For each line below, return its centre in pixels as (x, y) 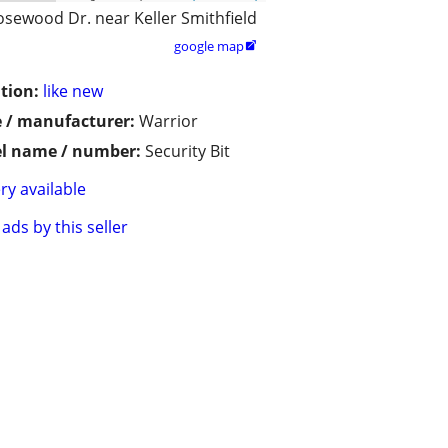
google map (209, 46)
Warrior (168, 121)
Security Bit (187, 151)
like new (73, 91)
